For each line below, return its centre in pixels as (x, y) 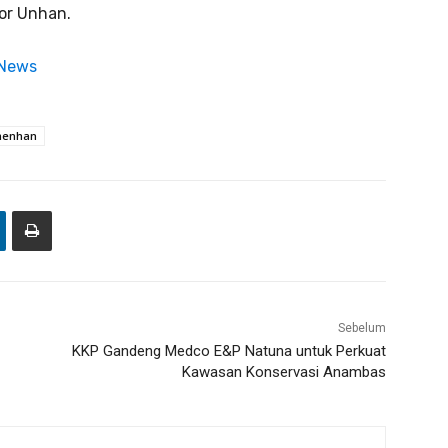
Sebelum (361, 328)
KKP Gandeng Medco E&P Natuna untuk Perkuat (228, 351)
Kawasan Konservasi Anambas (283, 372)
